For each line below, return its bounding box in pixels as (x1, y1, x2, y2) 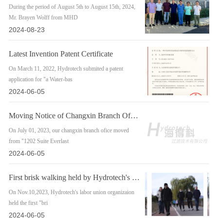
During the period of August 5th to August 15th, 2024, (8, 3, 135, 10)
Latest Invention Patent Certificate (8, 50, 113, 58)
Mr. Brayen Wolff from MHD (8, 14, 78, 21)
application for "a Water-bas (8, 76, 73, 83)
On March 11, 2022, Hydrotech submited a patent (8, 65, 123, 72)
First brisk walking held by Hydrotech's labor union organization (131, 173, 140, 182)
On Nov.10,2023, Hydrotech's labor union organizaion (8, 189, 134, 196)
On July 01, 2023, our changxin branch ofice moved (8, 127, 129, 134)
